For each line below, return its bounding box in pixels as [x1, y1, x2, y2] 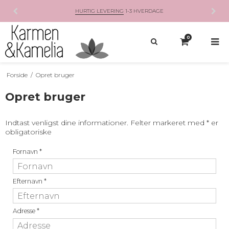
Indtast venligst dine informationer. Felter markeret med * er [5, 118, 218, 128]
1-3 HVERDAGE [123, 8, 164, 14]
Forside [6, 71, 28, 79]
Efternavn [13, 177, 44, 186]
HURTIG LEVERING [75, 8, 124, 14]
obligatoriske [5, 127, 52, 137]
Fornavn [13, 148, 39, 156]
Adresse [13, 207, 37, 215]
